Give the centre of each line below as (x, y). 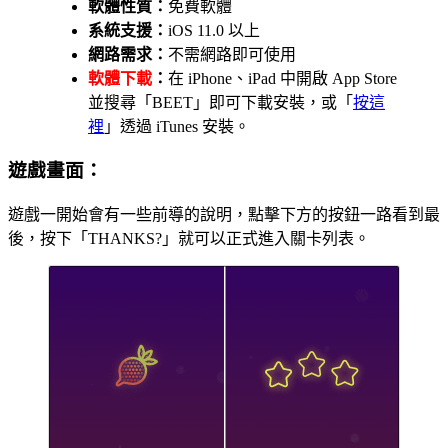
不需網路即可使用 (232, 54)
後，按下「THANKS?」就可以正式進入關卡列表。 (189, 239)
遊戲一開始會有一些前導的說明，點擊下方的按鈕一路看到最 (224, 215)
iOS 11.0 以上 (214, 30)
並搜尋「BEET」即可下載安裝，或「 (220, 102)
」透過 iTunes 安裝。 (177, 126)
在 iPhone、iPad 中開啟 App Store (282, 78)
